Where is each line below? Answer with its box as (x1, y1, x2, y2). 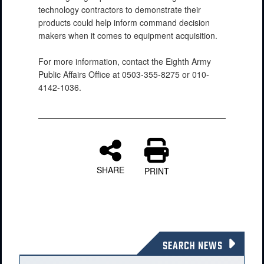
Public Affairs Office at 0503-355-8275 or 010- (38, 68, 209, 80)
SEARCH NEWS (163, 237, 223, 255)
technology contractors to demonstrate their (38, 3, 201, 15)
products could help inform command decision (38, 16, 210, 28)
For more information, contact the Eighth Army (38, 55, 211, 67)
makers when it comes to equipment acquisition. (38, 29, 217, 41)
